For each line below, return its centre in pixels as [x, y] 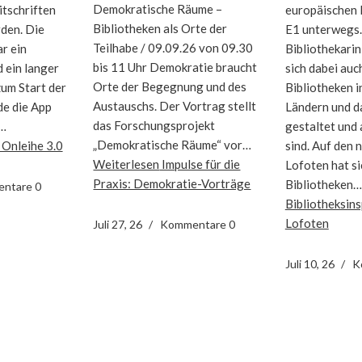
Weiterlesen [126, 164]
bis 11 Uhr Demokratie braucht [175, 67]
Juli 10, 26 [309, 264]
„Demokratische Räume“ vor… [173, 144]
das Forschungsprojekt [154, 125]
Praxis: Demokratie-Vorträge [172, 183]
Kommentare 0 [198, 224]
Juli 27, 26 [118, 224]
